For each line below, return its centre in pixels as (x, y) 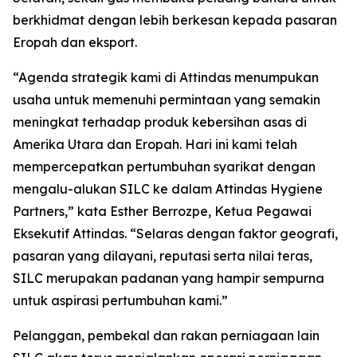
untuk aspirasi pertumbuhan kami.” (120, 300)
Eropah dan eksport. (75, 42)
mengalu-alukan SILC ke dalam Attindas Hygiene (168, 189)
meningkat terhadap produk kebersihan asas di (160, 122)
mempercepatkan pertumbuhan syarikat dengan (164, 167)
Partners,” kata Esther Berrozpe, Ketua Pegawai (162, 211)
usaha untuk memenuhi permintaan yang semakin (167, 100)
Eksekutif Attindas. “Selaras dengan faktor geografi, (175, 233)
